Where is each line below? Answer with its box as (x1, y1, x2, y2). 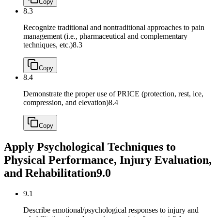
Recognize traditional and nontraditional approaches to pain (23, 23, 204, 32)
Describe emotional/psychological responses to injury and (23, 206, 199, 215)
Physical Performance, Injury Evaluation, (4, 154, 212, 167)
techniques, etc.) (23, 41, 73, 49)
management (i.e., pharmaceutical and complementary (23, 32, 187, 41)
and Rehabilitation (4, 167, 96, 180)
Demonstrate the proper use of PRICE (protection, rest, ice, (23, 90, 203, 98)
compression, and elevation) (23, 98, 108, 107)
